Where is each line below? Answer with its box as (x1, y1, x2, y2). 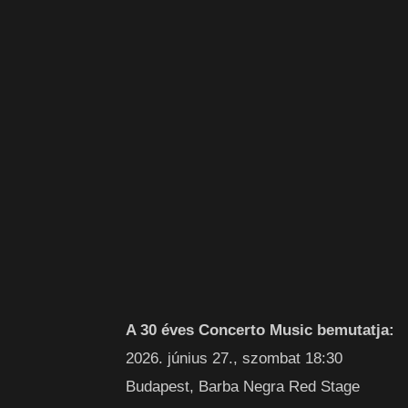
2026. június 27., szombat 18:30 (126, 350, 342, 367)
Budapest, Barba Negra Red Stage (126, 378, 360, 395)
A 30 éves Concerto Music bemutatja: (126, 321, 394, 339)
